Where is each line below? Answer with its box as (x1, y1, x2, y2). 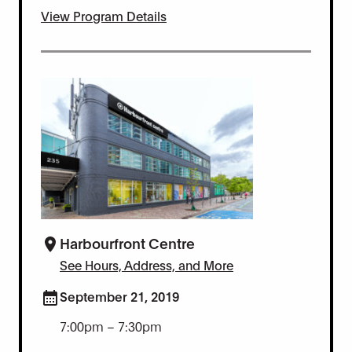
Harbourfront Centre (60, 233, 195, 252)
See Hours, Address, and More (60, 255, 233, 273)
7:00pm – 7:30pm (60, 317, 162, 334)
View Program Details (41, 6, 167, 24)
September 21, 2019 (60, 287, 179, 304)
